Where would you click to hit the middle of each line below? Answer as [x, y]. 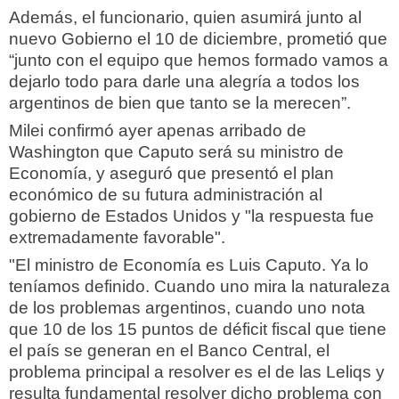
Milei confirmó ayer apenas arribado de [158, 130]
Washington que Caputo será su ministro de [176, 151]
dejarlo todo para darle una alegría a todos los [184, 81]
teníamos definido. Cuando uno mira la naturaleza [199, 287]
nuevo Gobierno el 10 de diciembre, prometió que [198, 38]
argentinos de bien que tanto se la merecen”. [180, 102]
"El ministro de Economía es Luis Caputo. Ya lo [189, 265]
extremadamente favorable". [117, 237]
